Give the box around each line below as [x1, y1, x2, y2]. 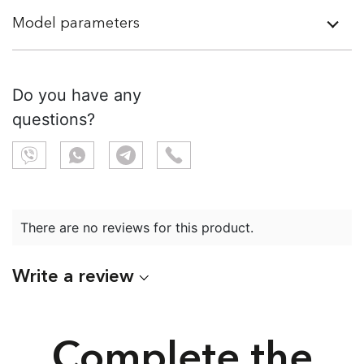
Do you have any [12, 85, 141, 105]
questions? [12, 110, 95, 129]
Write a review [12, 265, 134, 287]
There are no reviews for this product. [20, 219, 253, 236]
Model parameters [12, 14, 140, 32]
